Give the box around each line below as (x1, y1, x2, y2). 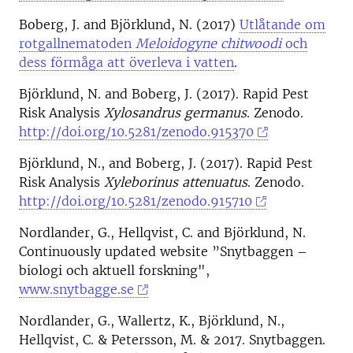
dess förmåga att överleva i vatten (19, 54, 234, 70)
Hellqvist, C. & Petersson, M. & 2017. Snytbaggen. (19, 332, 325, 347)
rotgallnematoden (19, 35, 136, 51)
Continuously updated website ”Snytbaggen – (19, 243, 307, 259)
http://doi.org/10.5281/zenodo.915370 (19, 124, 254, 139)
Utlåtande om (240, 17, 325, 32)
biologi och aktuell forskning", (19, 262, 210, 278)
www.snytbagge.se (19, 281, 134, 297)
